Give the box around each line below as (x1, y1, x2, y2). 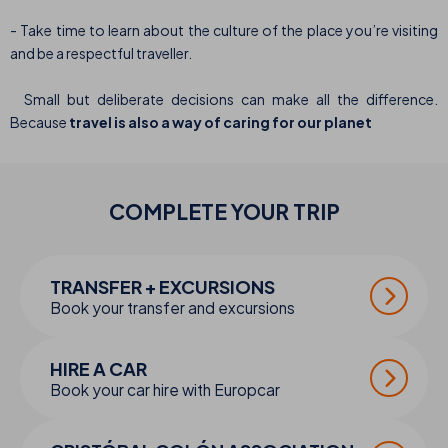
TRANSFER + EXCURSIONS (50, 275, 275, 299)
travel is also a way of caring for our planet (69, 113, 372, 132)
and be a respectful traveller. (10, 44, 192, 63)
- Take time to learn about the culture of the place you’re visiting (10, 21, 438, 40)
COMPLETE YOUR (108, 198, 293, 226)
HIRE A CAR (50, 357, 147, 381)
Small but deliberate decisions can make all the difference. (10, 90, 438, 109)
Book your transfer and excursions (50, 298, 295, 318)
